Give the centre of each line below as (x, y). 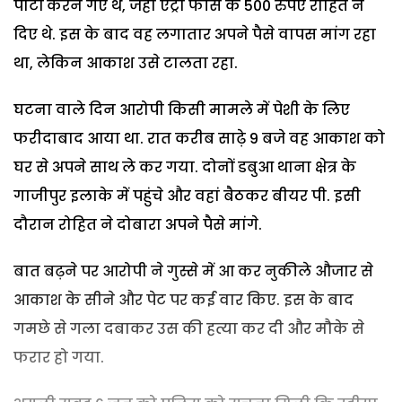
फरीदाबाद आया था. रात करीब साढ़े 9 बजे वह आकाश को (199, 138)
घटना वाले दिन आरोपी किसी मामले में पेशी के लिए (182, 109)
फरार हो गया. (59, 357)
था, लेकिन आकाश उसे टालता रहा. (126, 63)
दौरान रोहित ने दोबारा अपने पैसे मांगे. (138, 224)
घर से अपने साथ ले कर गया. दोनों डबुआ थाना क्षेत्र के (185, 167)
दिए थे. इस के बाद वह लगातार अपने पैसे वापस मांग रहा (195, 34)
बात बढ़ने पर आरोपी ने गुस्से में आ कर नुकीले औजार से (193, 271)
